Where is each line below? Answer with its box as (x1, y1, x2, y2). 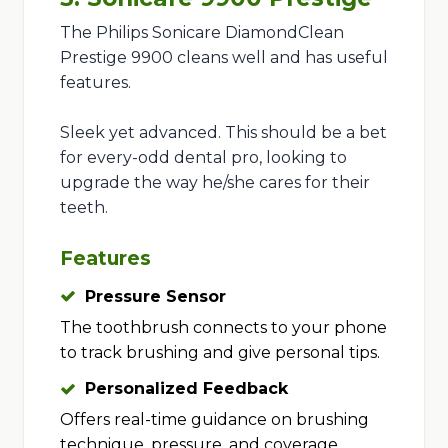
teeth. (59, 197, 108, 217)
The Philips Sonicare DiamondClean (59, 22, 344, 42)
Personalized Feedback (84, 379, 288, 399)
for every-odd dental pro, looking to (59, 147, 347, 167)
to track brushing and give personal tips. (59, 342, 380, 362)
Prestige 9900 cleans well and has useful (59, 47, 388, 67)
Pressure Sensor (84, 286, 226, 306)
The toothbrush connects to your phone (59, 317, 387, 337)
